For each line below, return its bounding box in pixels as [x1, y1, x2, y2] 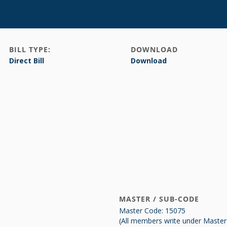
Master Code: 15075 [119, 206, 185, 215]
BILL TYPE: [9, 45, 51, 54]
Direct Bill [9, 56, 44, 65]
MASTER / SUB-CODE [119, 194, 199, 204]
